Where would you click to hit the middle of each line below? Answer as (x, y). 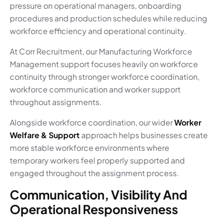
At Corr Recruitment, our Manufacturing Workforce (101, 52)
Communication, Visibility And (99, 195)
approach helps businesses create (144, 135)
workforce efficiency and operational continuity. (98, 31)
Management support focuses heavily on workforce (104, 64)
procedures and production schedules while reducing (109, 18)
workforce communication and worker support (95, 90)
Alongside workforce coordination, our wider (92, 123)
